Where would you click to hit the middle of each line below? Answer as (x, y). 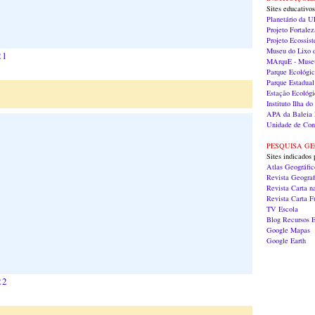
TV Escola (282, 208)
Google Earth (286, 240)
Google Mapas (288, 230)
